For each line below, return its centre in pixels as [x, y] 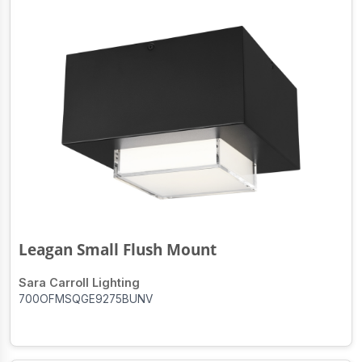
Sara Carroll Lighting [79, 282]
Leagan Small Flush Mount [118, 249]
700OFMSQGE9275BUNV [86, 299]
